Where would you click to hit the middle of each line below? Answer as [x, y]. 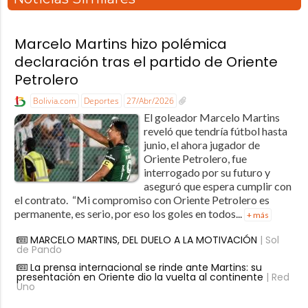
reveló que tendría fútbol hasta [215, 131]
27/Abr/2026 [150, 101]
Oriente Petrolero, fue [195, 158]
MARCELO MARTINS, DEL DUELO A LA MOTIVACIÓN [143, 240]
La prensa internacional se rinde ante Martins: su [146, 267]
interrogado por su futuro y [207, 172]
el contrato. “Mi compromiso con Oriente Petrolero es [142, 199]
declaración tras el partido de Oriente [146, 62]
